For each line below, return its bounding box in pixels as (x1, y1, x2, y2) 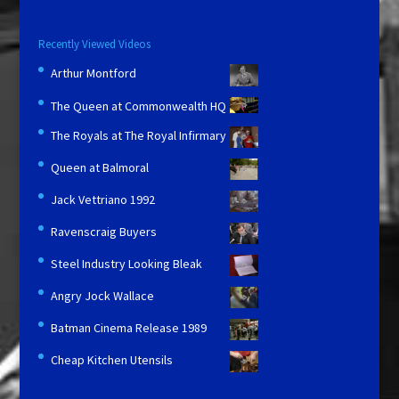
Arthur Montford (50, 64, 136, 81)
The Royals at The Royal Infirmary (50, 127, 226, 144)
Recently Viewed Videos (37, 36, 151, 52)
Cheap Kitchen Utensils (50, 352, 173, 369)
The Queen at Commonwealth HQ (50, 98, 226, 115)
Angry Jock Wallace (50, 288, 154, 305)
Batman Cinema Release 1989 (50, 320, 207, 337)
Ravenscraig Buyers (50, 224, 157, 240)
